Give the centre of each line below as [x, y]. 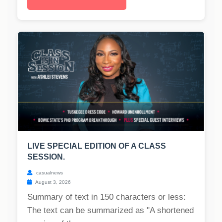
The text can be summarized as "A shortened [111, 211]
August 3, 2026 [53, 182]
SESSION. [46, 157]
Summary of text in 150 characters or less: [107, 197]
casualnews [49, 173]
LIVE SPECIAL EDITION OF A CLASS [97, 146]
